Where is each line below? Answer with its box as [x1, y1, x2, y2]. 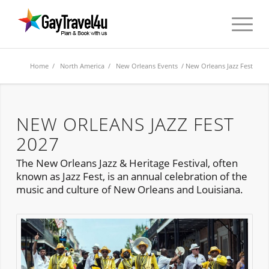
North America [60, 61, 105, 70]
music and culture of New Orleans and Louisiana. [16, 183, 243, 197]
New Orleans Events [116, 61, 178, 70]
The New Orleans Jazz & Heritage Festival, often [16, 156, 238, 171]
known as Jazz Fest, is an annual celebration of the [16, 169, 247, 184]
